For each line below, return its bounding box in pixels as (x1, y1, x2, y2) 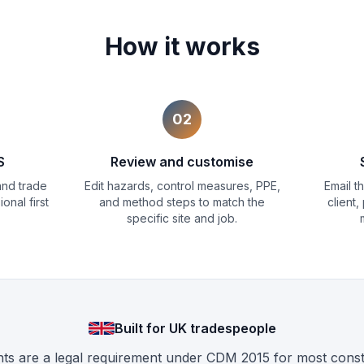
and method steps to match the (99, 195, 265, 210)
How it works (104, 32, 260, 62)
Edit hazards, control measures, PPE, (84, 179, 280, 193)
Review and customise (110, 154, 253, 171)
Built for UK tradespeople (114, 320, 276, 337)
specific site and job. (127, 211, 237, 226)
